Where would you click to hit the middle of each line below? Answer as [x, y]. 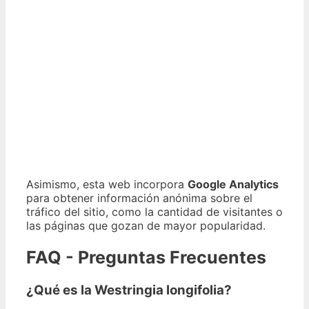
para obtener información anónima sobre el [139, 198]
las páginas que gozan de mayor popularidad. [146, 226]
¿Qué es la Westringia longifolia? [129, 290]
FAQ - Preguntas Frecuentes [146, 257]
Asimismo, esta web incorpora [107, 185]
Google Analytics [233, 185]
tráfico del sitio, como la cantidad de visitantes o [154, 212]
